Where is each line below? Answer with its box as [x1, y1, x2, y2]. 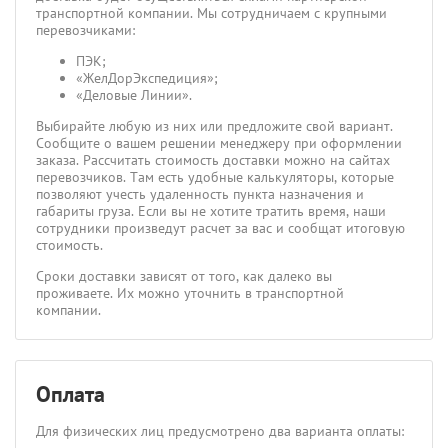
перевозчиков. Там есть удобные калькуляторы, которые [36, 168, 394, 186]
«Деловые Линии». [76, 86, 192, 104]
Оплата [36, 380, 105, 408]
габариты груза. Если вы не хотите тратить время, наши [36, 202, 386, 220]
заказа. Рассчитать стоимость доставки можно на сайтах [36, 151, 390, 169]
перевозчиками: [36, 21, 139, 39]
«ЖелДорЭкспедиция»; [76, 69, 218, 87]
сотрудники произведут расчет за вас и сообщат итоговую [36, 219, 405, 237]
